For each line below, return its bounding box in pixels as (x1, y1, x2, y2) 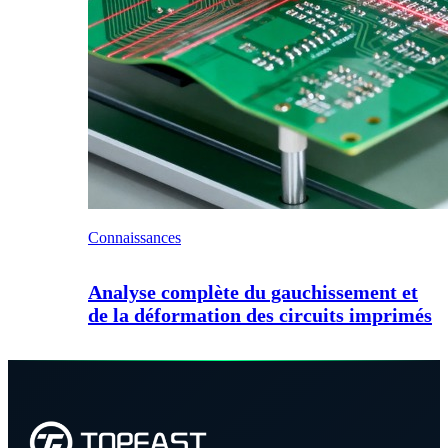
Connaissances (88, 229, 181, 247)
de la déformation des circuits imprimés (88, 303, 432, 326)
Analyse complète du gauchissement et (88, 280, 418, 303)
